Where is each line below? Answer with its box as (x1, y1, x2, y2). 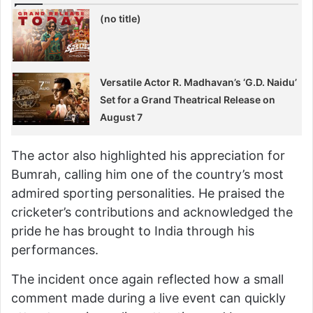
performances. (11, 242, 99, 257)
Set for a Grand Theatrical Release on (100, 93, 276, 105)
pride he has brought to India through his (11, 223, 254, 238)
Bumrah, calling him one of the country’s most (11, 166, 284, 182)
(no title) (100, 12, 142, 24)
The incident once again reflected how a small (11, 271, 284, 286)
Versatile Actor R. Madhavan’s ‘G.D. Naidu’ (100, 75, 298, 88)
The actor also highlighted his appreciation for (11, 147, 285, 163)
